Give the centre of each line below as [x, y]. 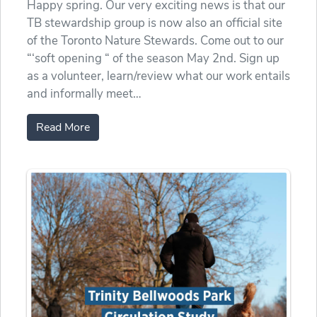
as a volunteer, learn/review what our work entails [158, 76]
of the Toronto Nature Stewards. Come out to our [155, 41]
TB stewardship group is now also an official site [155, 23]
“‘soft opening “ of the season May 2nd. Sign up [153, 59]
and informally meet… [84, 94]
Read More [63, 128]
